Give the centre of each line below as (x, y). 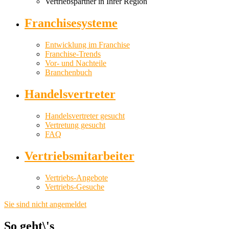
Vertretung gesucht (75, 125)
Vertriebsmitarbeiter (79, 156)
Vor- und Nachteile (76, 63)
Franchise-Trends (73, 54)
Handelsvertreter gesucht (85, 116)
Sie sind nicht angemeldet (45, 204)
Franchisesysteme (71, 23)
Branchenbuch (68, 72)
